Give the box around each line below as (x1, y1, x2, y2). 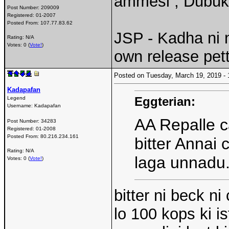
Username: (7, 102, 34, 108)
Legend (7, 95, 26, 101)
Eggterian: (134, 94, 195, 108)
